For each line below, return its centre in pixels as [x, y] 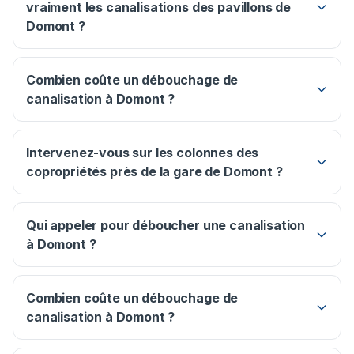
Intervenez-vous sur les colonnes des [143, 153]
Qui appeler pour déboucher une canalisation [166, 226]
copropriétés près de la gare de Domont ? [154, 172]
